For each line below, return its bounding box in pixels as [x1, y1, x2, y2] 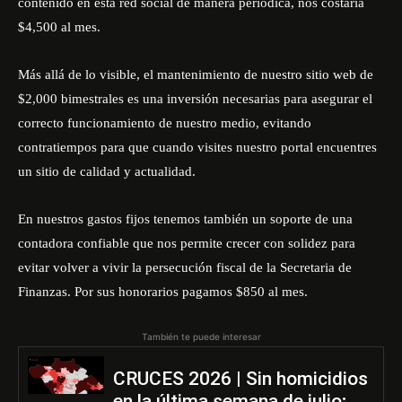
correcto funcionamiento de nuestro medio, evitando [18, 116, 311, 130]
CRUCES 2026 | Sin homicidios [112, 368, 368, 389]
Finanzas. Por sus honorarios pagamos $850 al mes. [18, 284, 308, 299]
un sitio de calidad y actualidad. [18, 164, 196, 179]
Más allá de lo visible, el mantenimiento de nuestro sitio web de [18, 67, 373, 82]
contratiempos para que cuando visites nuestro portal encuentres [18, 140, 377, 154]
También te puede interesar [141, 331, 261, 342]
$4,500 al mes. [18, 20, 100, 34]
